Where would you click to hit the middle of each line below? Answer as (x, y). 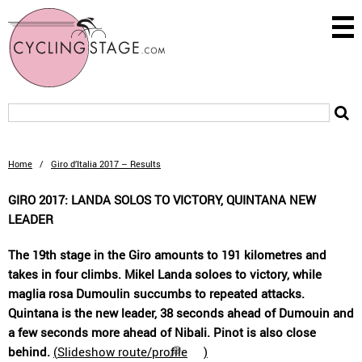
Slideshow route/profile (122, 351)
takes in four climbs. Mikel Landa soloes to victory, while (165, 274)
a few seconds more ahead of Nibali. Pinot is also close (162, 332)
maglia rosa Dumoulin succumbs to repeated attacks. (156, 293)
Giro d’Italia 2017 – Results (106, 164)
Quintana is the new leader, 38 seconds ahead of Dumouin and (181, 313)
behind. (29, 351)
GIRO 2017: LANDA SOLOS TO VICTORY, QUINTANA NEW (162, 200)
